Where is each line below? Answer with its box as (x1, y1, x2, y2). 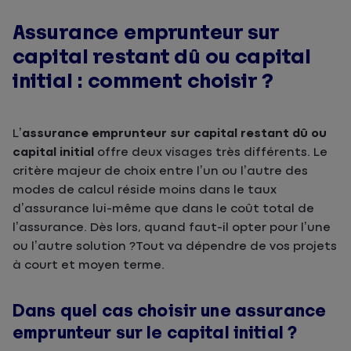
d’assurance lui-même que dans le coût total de (13, 202, 314, 215)
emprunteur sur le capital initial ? (13, 324, 298, 342)
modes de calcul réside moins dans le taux (13, 183, 277, 197)
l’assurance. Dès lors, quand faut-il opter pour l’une (13, 221, 331, 234)
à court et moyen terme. (13, 259, 165, 272)
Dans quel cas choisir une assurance (13, 302, 327, 320)
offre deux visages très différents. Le (94, 146, 327, 159)
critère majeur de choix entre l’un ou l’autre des (13, 165, 308, 178)
